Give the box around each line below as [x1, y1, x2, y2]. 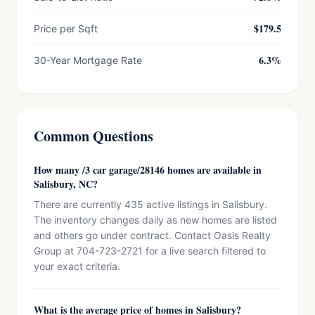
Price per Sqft [34, 22, 98, 34]
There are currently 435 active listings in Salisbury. [34, 198, 267, 210]
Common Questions [34, 126, 153, 146]
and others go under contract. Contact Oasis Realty [34, 229, 271, 241]
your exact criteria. [34, 260, 120, 272]
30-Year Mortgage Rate [34, 54, 142, 66]
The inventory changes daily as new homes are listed [34, 214, 277, 226]
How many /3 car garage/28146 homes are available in [34, 162, 262, 177]
